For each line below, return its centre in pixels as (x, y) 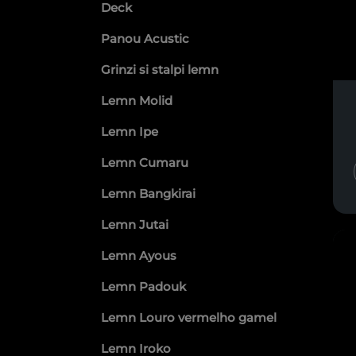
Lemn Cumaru (145, 163)
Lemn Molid (137, 101)
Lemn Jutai (135, 224)
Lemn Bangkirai (148, 193)
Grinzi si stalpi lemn (160, 70)
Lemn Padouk (143, 286)
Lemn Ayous (139, 255)
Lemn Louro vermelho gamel (189, 317)
